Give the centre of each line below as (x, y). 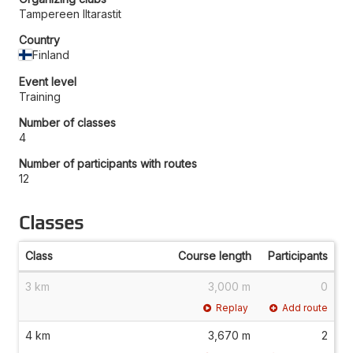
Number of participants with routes (108, 163)
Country (39, 40)
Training (40, 97)
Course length (215, 256)
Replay (232, 308)
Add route (305, 308)
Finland (51, 55)
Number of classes (67, 123)
